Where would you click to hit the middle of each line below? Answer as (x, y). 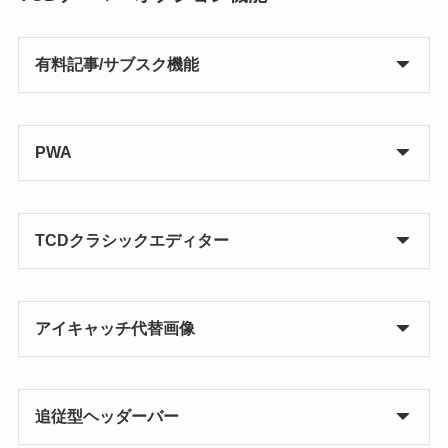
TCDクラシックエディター (131, 240)
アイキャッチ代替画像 (114, 328)
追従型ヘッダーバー (106, 416)
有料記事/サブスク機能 (116, 64)
